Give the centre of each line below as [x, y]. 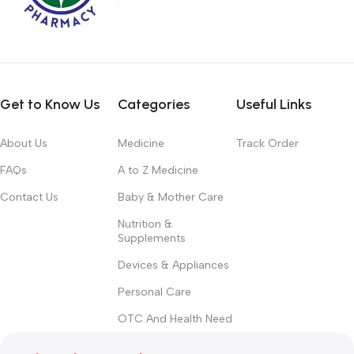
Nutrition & [145, 224]
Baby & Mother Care [171, 197]
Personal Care [155, 292]
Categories [154, 104]
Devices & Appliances [174, 265]
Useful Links [273, 104]
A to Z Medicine [158, 170]
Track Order [267, 143]
